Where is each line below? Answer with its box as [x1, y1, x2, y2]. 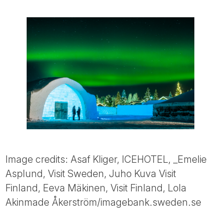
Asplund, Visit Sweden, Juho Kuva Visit [5, 168, 177, 180]
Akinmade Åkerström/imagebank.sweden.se [5, 196, 202, 209]
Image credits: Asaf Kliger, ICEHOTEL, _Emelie [5, 153, 207, 166]
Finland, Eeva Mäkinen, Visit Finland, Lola [5, 182, 187, 194]
